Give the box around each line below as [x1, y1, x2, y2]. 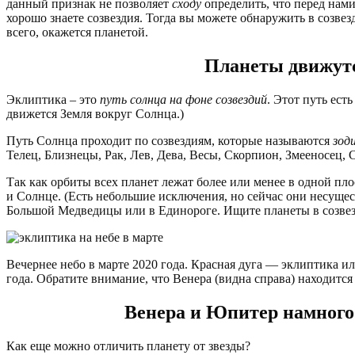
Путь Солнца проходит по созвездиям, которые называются [6, 133, 333, 147]
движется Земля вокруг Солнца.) [6, 106, 184, 120]
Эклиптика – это [6, 92, 100, 106]
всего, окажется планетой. [6, 25, 148, 40]
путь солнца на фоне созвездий [100, 92, 267, 106]
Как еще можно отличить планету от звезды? [6, 338, 250, 353]
